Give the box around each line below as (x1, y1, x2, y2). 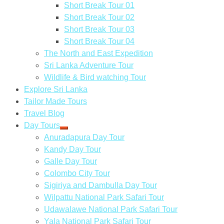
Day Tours (24, 121, 60, 129)
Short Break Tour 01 (64, 1, 134, 9)
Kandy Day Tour (44, 145, 101, 153)
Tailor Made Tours (24, 97, 87, 105)
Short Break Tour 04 (64, 37, 134, 45)
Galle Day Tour (44, 157, 97, 165)
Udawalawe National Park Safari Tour (44, 205, 177, 213)
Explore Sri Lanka (24, 85, 87, 93)
